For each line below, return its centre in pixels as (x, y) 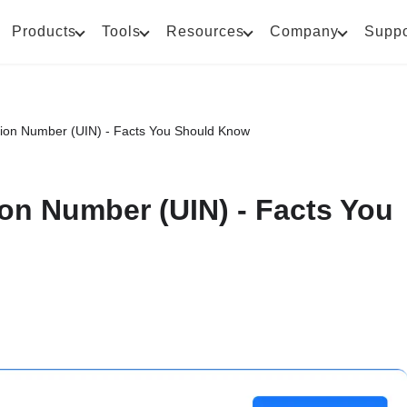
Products (44, 31)
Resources (205, 31)
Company (304, 31)
